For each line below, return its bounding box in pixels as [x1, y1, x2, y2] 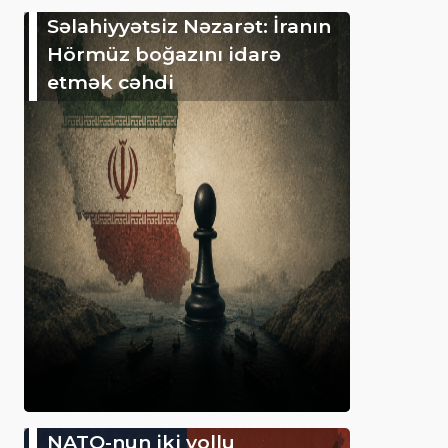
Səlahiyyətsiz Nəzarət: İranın [47, 13, 331, 38]
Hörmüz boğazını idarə [47, 41, 281, 66]
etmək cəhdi [47, 69, 174, 94]
